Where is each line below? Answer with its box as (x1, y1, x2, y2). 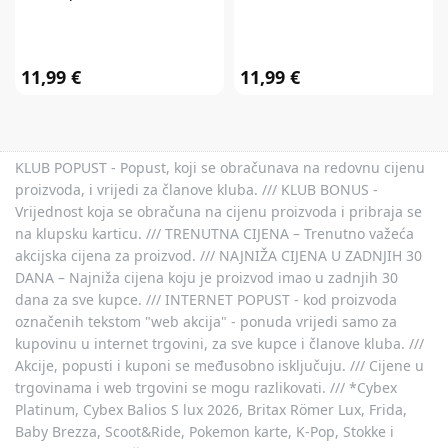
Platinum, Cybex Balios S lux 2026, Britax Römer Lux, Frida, (15, 399, 407, 419)
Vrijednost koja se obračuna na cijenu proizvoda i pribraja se (15, 201, 422, 221)
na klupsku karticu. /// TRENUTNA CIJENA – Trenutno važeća (15, 223, 414, 243)
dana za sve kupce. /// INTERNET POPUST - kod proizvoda (15, 289, 397, 309)
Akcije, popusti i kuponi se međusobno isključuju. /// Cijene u (15, 355, 424, 375)
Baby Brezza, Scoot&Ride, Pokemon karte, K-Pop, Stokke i (15, 421, 394, 441)
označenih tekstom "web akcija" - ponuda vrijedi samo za (15, 311, 397, 331)
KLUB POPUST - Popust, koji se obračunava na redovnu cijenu (15, 157, 425, 177)
